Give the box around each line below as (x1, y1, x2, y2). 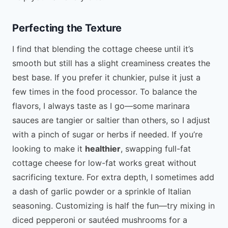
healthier (85, 143, 121, 154)
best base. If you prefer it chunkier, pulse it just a (12, 72, 201, 82)
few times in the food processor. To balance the (12, 86, 197, 97)
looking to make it (12, 143, 85, 154)
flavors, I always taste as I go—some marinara (12, 100, 190, 111)
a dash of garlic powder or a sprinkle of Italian (12, 186, 191, 196)
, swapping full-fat (121, 143, 191, 154)
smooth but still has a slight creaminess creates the (12, 58, 210, 68)
